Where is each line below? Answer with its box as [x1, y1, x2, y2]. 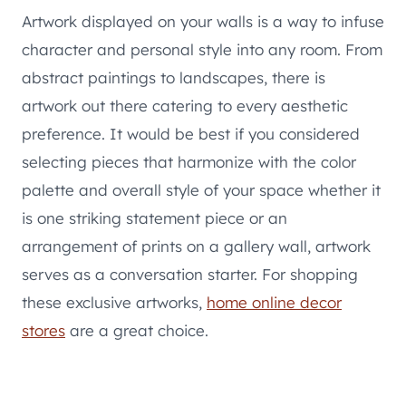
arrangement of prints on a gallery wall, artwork [22, 237, 371, 256]
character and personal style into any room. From [22, 40, 382, 60]
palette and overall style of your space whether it [22, 180, 381, 200]
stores [22, 321, 65, 341]
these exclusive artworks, [22, 293, 207, 313]
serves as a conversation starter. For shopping [22, 265, 358, 285]
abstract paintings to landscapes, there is [22, 68, 325, 88]
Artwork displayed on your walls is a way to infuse [22, 12, 384, 32]
